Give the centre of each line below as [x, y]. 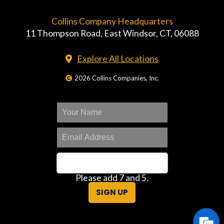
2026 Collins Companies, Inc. [116, 78]
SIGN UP [112, 192]
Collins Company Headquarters [112, 21]
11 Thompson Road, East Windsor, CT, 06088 [112, 33]
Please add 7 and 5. [112, 177]
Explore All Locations [118, 58]
